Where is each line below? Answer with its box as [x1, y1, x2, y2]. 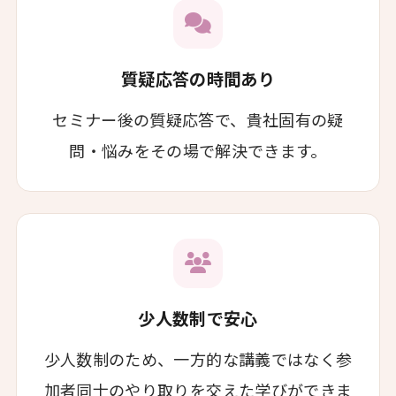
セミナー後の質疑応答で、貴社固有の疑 [52, 107, 344, 131]
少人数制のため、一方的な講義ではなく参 [43, 346, 353, 370]
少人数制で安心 [138, 305, 258, 331]
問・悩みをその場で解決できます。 [69, 138, 327, 162]
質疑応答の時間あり [120, 65, 276, 91]
